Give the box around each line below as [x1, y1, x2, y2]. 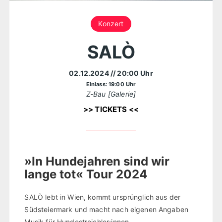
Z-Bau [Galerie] [86, 89, 136, 98]
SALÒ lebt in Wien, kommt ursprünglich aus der [24, 193, 181, 202]
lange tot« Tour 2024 [24, 167, 148, 182]
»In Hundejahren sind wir [24, 154, 170, 169]
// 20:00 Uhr [110, 68, 153, 77]
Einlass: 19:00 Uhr [86, 80, 136, 88]
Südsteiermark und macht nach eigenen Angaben [24, 205, 189, 214]
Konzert [98, 19, 124, 28]
